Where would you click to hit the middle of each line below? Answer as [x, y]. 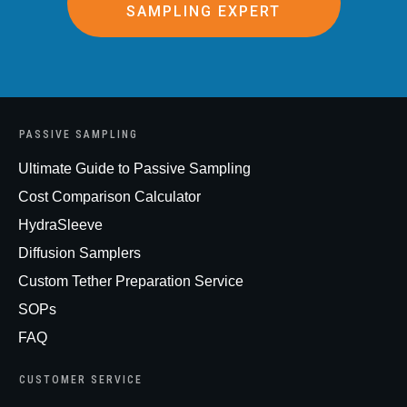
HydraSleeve [60, 224]
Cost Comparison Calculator [109, 196]
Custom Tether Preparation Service [131, 281]
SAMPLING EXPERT [203, 12]
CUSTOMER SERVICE [81, 379]
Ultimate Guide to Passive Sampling [134, 168]
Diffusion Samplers [79, 253]
